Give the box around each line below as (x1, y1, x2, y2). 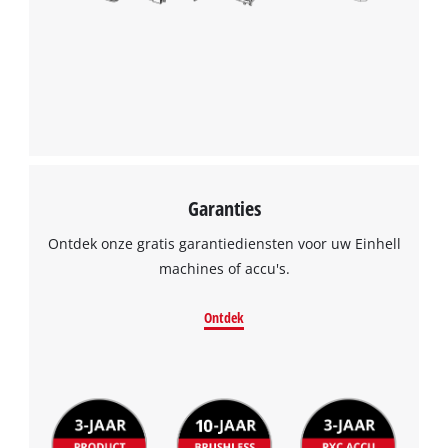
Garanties (187, 194, 261, 223)
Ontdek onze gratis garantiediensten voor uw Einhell (47, 233, 401, 253)
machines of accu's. (158, 258, 290, 278)
